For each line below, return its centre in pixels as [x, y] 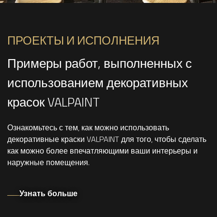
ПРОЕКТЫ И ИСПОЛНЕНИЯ [83, 40]
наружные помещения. [48, 162]
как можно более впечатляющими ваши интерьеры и [102, 151]
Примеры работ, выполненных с [100, 63]
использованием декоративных [98, 83]
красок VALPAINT [54, 102]
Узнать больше [48, 193]
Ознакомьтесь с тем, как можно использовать [88, 127]
